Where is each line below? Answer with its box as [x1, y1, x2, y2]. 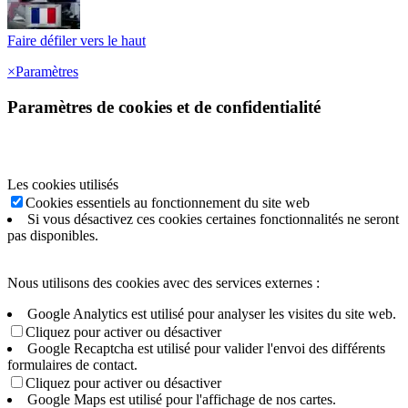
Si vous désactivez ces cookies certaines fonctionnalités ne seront [27, 210, 399, 227]
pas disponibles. [7, 227, 98, 243]
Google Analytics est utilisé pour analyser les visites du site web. [27, 305, 396, 321]
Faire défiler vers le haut [7, 33, 146, 49]
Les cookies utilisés [7, 176, 118, 192]
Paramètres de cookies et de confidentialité [7, 97, 321, 117]
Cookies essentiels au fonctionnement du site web [25, 194, 310, 210]
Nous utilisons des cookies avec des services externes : [7, 274, 320, 291]
